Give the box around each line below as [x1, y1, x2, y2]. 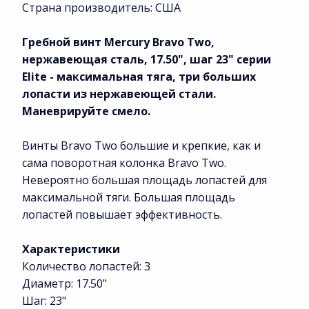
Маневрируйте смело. [22, 103, 150, 119]
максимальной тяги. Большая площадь [22, 189, 235, 205]
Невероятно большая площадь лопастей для [22, 172, 267, 188]
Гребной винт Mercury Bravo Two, [22, 34, 215, 50]
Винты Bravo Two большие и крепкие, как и [22, 137, 261, 153]
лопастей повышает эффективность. [22, 206, 222, 222]
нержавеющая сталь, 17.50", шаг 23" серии [22, 51, 271, 67]
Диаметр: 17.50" [22, 275, 107, 291]
